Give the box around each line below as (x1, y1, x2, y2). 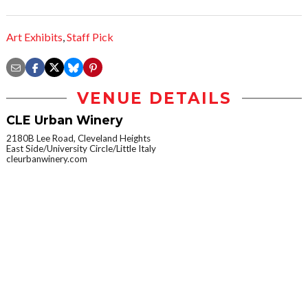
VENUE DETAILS (76, 89, 232, 109)
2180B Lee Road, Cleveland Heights (6, 133, 151, 144)
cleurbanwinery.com (6, 153, 87, 165)
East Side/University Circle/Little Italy (6, 143, 156, 155)
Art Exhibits (6, 30, 63, 44)
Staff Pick (67, 30, 113, 44)
